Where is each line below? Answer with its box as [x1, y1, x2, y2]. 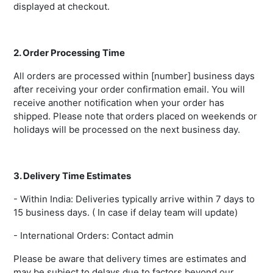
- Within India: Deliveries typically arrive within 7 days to [13, 193, 255, 205]
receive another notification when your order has [13, 97, 224, 109]
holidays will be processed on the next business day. [13, 124, 240, 136]
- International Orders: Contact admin [13, 230, 174, 242]
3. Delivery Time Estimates [13, 170, 131, 182]
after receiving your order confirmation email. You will [13, 83, 245, 96]
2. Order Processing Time [13, 47, 125, 59]
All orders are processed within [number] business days [13, 70, 255, 82]
